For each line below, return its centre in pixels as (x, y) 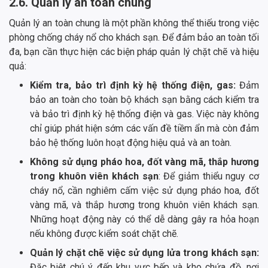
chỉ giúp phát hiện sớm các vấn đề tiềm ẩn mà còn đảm (144, 129)
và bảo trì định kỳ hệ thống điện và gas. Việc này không (144, 114)
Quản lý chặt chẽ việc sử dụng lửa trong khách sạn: (144, 253)
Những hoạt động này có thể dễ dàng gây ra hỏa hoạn (144, 220)
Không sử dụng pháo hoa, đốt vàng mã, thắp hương (144, 162)
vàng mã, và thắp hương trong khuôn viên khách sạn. (144, 205)
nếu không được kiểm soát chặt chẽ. (104, 234)
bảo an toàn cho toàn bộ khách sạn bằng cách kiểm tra (144, 100)
